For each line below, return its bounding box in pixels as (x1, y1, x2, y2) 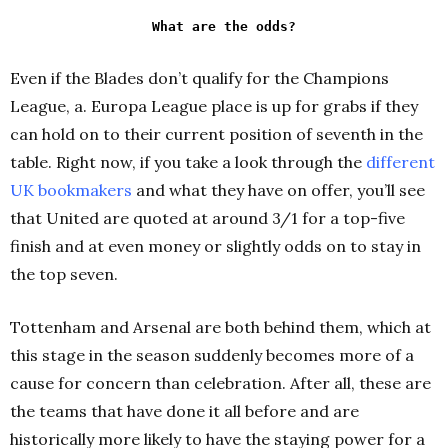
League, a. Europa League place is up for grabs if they (10, 96, 418, 117)
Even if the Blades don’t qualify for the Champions (10, 68, 389, 89)
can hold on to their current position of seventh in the (10, 124, 423, 145)
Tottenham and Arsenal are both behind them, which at (10, 317, 431, 338)
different (366, 152, 435, 173)
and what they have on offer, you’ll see (136, 180, 425, 201)
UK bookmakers (10, 180, 132, 201)
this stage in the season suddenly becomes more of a (10, 345, 414, 366)
